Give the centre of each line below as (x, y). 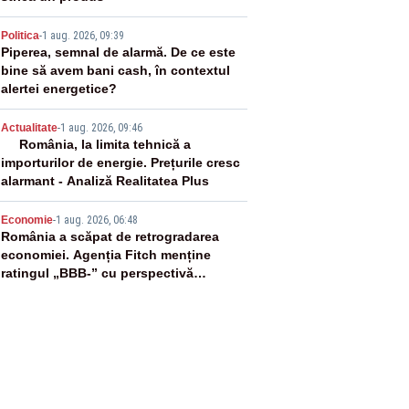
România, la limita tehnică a (105, 144)
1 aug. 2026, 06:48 (96, 220)
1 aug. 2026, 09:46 (101, 128)
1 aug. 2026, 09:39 (83, 36)
